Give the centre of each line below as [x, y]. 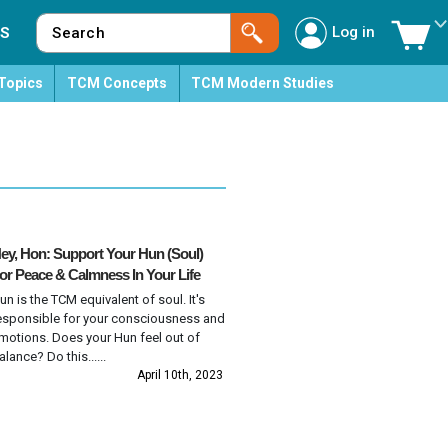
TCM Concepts [116, 83]
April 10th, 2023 [180, 374]
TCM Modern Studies [263, 83]
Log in [354, 32]
